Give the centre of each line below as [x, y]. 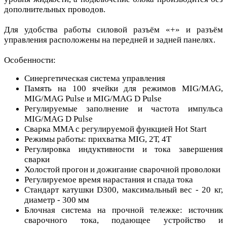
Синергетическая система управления [95, 79]
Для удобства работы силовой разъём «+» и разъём [113, 30]
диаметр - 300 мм [57, 200]
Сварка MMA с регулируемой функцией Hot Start [116, 129]
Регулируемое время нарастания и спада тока [109, 180]
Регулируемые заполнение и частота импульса [124, 109]
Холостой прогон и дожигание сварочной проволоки [122, 170]
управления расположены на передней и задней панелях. [110, 40]
